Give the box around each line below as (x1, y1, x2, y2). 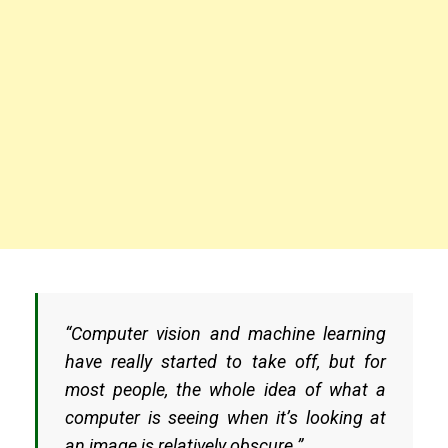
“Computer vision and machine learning (65, 323, 386, 345)
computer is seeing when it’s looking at (65, 407, 386, 429)
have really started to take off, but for (65, 351, 386, 373)
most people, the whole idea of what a (65, 379, 386, 401)
